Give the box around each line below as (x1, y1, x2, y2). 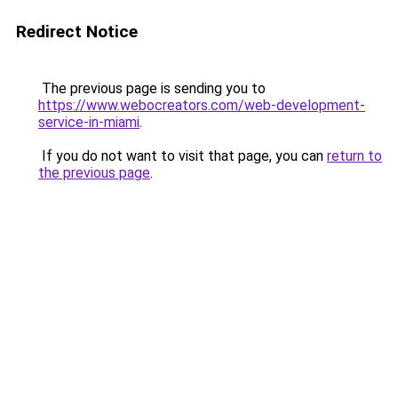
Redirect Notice (16, 21, 138, 42)
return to (327, 147, 382, 164)
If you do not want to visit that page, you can (38, 147, 327, 164)
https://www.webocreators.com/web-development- (38, 97, 365, 114)
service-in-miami (38, 114, 139, 131)
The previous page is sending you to (38, 80, 266, 97)
